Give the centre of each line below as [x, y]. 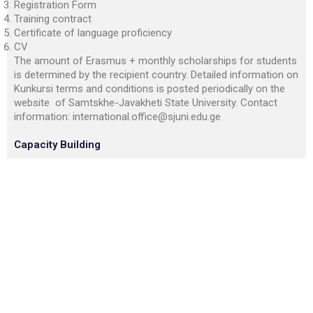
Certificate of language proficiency [93, 33]
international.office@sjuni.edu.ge [147, 117]
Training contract [53, 19]
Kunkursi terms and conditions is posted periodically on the [150, 89]
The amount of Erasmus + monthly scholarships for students [155, 61]
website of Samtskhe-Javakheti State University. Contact [146, 103]
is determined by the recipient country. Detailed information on [156, 75]
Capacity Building [57, 145]
